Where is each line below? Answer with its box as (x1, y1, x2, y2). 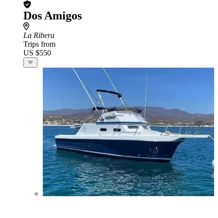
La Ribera (23, 31, 54, 39)
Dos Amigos (23, 9, 82, 22)
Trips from (23, 40, 55, 48)
